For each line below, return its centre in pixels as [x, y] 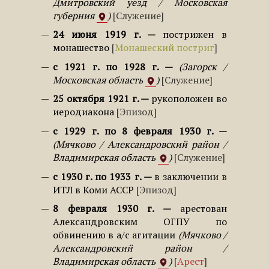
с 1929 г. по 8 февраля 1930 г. [133, 131]
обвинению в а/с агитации [114, 235]
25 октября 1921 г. [97, 99]
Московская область [99, 80]
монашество [81, 48]
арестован [204, 209]
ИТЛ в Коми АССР [93, 189]
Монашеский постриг [165, 48]
